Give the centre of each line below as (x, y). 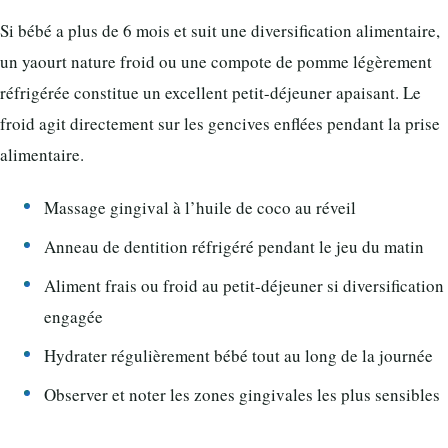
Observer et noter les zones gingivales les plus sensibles (242, 394)
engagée (73, 316)
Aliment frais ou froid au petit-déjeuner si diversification (244, 285)
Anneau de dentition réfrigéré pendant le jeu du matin (234, 246)
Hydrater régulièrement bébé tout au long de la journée (238, 355)
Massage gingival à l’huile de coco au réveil (200, 207)
